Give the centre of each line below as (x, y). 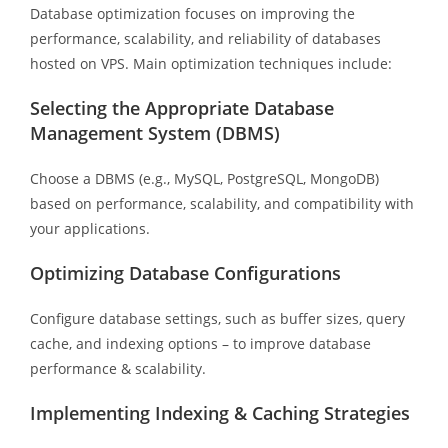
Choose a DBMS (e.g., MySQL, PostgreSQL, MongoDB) (204, 178)
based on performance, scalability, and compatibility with (221, 203)
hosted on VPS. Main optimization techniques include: (210, 63)
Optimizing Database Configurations (185, 272)
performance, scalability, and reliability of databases (205, 38)
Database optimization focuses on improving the (192, 13)
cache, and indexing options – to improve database (200, 343)
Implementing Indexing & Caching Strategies (219, 412)
